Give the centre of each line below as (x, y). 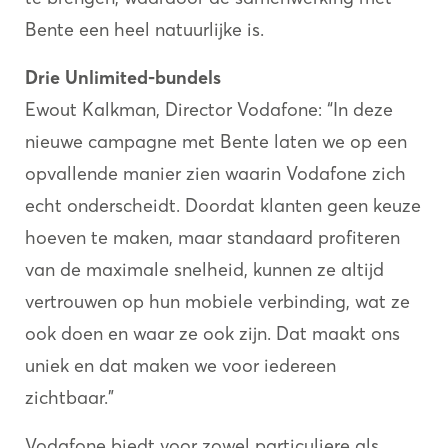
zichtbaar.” (69, 397)
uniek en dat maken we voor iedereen (180, 365)
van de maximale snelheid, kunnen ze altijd (204, 269)
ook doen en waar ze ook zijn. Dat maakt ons (212, 333)
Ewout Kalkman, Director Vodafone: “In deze (209, 109)
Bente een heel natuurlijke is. (144, 29)
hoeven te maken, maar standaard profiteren (212, 237)
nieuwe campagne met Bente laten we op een (216, 141)
